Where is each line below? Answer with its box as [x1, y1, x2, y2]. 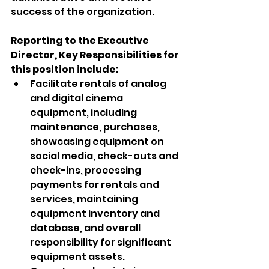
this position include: [11, 62, 119, 76]
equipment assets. [30, 250, 125, 264]
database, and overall [30, 221, 142, 235]
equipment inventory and [30, 207, 162, 220]
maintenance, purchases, [30, 120, 162, 134]
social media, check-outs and [30, 149, 180, 163]
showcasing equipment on [30, 134, 166, 148]
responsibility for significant [30, 235, 173, 249]
